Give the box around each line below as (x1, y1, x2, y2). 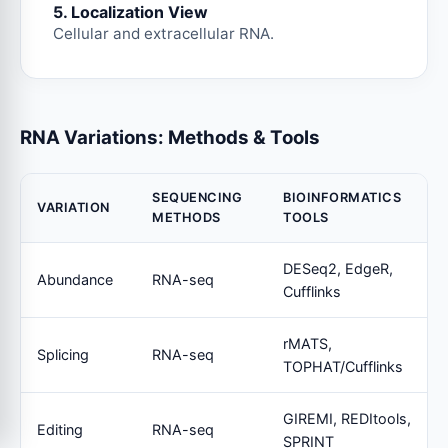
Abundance (37, 270, 113, 288)
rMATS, (283, 334, 332, 352)
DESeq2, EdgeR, (283, 259, 393, 277)
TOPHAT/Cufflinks (283, 357, 403, 375)
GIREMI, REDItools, (283, 409, 411, 427)
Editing (37, 420, 83, 438)
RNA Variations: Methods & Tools (20, 125, 320, 149)
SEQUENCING (152, 189, 242, 205)
